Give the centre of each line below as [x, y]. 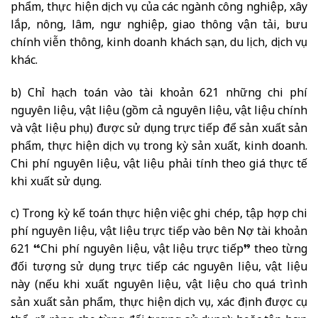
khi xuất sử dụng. [56, 182]
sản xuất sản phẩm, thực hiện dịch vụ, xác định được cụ [159, 304]
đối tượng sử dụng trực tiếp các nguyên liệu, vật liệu [159, 268]
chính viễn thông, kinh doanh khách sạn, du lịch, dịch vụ [159, 43]
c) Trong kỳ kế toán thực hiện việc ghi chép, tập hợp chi [159, 215]
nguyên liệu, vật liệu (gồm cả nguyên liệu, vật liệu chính [159, 111]
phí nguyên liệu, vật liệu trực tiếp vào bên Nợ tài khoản [159, 233]
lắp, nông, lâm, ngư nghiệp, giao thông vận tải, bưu [159, 26]
